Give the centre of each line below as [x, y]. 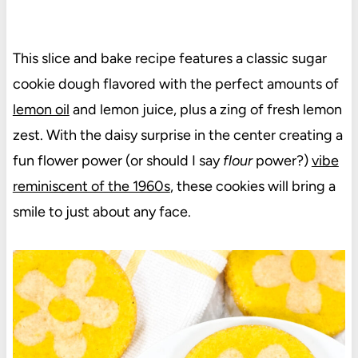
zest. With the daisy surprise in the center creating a [177, 135]
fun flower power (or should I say [117, 161]
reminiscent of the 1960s [91, 187]
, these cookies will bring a [253, 187]
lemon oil [41, 110]
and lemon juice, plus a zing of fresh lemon [205, 110]
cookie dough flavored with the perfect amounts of [175, 84]
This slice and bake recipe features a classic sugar [169, 59]
